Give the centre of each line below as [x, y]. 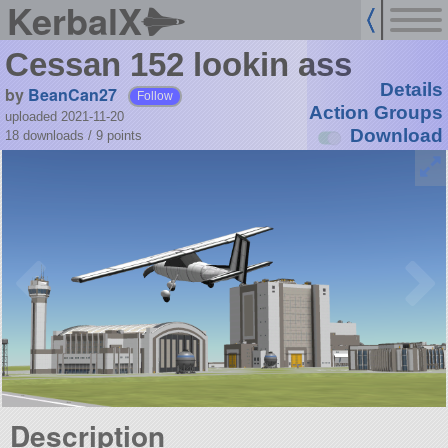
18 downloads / [50, 135]
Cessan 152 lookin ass [178, 65]
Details [411, 90]
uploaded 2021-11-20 [64, 116]
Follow [155, 95]
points [124, 135]
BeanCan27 [72, 94]
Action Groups [375, 113]
